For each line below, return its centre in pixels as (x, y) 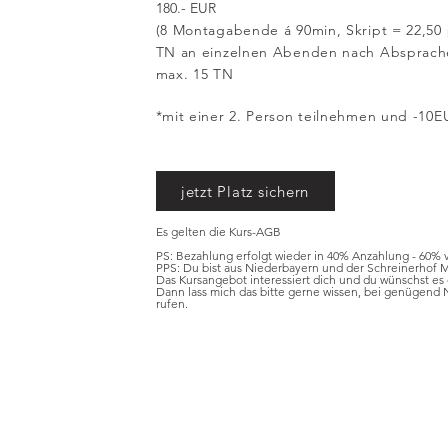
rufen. (173, 303)
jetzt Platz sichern (245, 191)
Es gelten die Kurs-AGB (218, 231)
